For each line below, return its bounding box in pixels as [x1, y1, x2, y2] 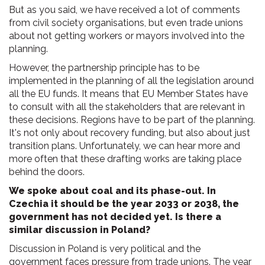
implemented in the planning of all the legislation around [9, 75, 254, 86]
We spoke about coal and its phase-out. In [9, 185, 216, 196]
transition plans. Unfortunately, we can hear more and [9, 140, 240, 151]
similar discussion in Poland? [9, 224, 150, 235]
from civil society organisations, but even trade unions [9, 17, 243, 28]
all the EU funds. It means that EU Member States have [9, 88, 248, 99]
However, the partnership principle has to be [9, 62, 199, 73]
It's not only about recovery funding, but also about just [9, 127, 250, 138]
